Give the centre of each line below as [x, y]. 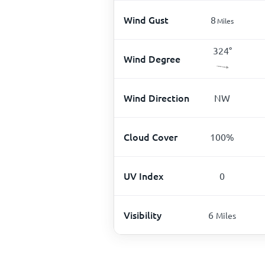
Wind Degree [152, 58]
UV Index [143, 175]
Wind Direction [156, 97]
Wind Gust [146, 19]
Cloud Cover [151, 136]
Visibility [143, 214]
